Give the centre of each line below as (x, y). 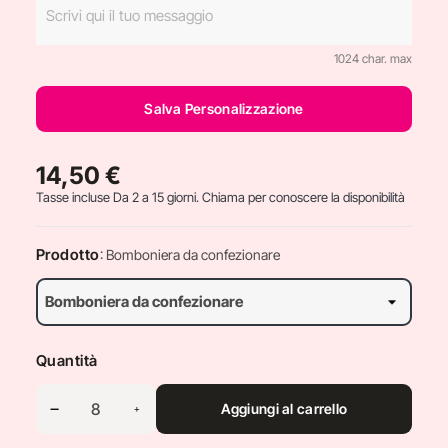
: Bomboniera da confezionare (189, 254)
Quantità (66, 360)
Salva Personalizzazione (224, 108)
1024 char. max (372, 58)
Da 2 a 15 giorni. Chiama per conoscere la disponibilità (258, 197)
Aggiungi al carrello (284, 408)
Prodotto (67, 254)
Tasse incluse (74, 197)
